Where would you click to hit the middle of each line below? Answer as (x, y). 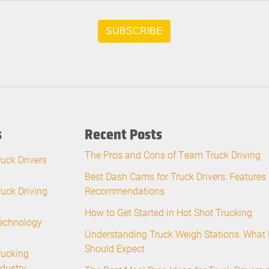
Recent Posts (123, 134)
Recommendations (125, 191)
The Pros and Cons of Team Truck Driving (173, 155)
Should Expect (115, 249)
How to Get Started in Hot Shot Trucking (168, 213)
